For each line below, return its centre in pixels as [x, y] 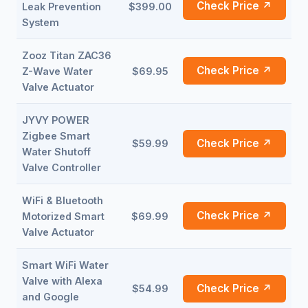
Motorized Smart [63, 216]
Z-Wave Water [57, 71]
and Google [51, 297]
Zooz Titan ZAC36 [67, 55]
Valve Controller [62, 167]
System [41, 22]
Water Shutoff [56, 152]
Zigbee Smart [56, 136]
